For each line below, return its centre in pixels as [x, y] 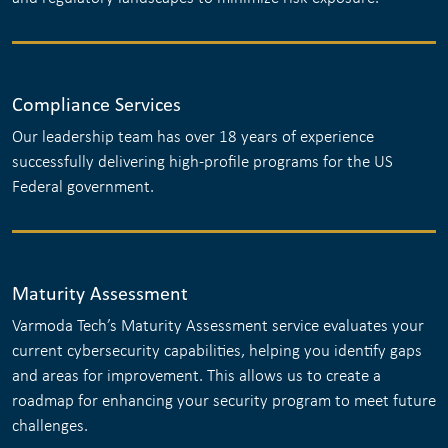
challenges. [50, 425]
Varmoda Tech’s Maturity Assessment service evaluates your [218, 325]
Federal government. [83, 186]
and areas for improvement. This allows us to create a [196, 375]
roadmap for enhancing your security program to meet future [224, 400]
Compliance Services [96, 103]
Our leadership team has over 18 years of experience [193, 136]
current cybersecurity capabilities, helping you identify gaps [217, 350]
